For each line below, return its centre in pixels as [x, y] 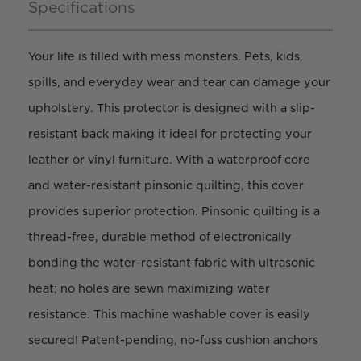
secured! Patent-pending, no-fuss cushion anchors [173, 340]
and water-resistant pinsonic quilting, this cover [166, 185]
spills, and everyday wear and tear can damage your [179, 82]
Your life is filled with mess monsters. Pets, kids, [166, 56]
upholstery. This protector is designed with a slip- [172, 108]
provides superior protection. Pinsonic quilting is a [174, 211]
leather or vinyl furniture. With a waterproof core [169, 159]
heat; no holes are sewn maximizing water [149, 288]
